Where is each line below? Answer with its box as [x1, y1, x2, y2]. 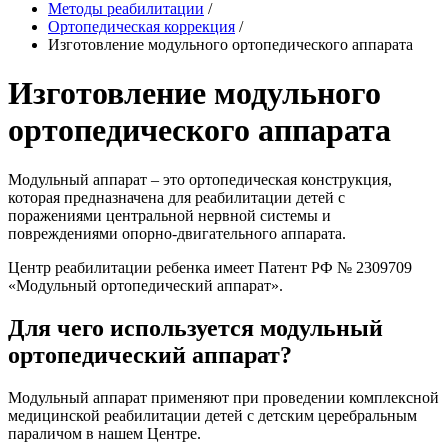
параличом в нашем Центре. [8, 424, 201, 442]
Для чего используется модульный [8, 314, 383, 341]
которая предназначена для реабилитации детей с [8, 188, 345, 206]
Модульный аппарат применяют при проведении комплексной [8, 388, 439, 406]
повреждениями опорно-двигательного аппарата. [8, 224, 346, 242]
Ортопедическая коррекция [48, 18, 235, 35]
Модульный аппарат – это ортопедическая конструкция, [8, 170, 392, 188]
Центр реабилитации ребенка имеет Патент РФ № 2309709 [8, 258, 412, 276]
